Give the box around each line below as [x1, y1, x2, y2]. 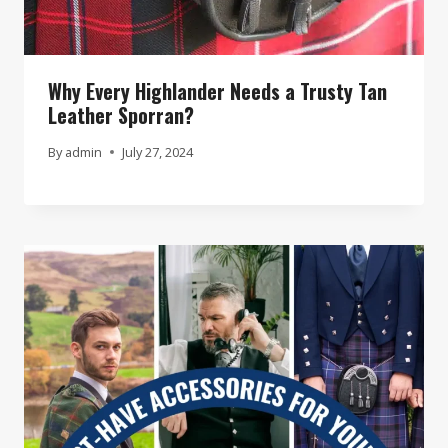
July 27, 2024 [122, 142, 194, 161]
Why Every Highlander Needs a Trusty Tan [48, 75, 387, 106]
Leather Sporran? [48, 99, 194, 130]
